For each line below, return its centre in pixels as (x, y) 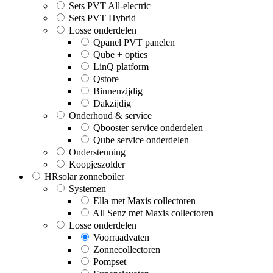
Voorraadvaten (121, 238)
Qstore (106, 79)
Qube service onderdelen (141, 140)
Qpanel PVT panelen (134, 43)
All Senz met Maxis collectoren (153, 213)
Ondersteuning (97, 152)
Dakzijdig (112, 104)
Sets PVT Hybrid (102, 18)
